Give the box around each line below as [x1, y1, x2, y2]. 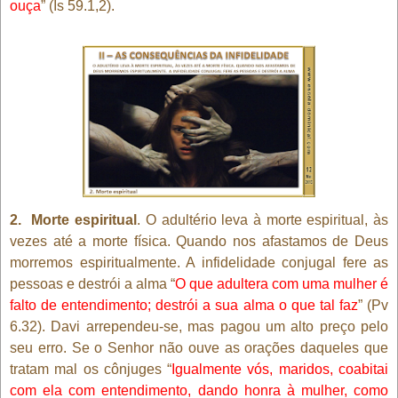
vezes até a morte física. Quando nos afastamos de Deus [10, 233, 388, 249]
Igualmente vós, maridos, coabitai [171, 361, 389, 377]
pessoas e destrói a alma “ [10, 275, 175, 291]
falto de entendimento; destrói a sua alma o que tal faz [10, 297, 358, 313]
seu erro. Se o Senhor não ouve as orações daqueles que [10, 339, 388, 355]
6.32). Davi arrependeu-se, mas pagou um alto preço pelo [10, 318, 388, 334]
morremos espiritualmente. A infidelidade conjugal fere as [10, 254, 388, 270]
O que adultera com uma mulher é [175, 275, 388, 291]
